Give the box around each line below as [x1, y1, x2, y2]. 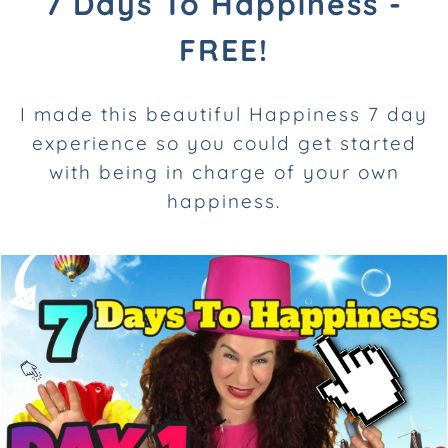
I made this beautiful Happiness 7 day [20, 102, 428, 127]
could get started [232, 131, 417, 156]
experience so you [31, 131, 233, 156]
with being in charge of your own [48, 160, 400, 185]
